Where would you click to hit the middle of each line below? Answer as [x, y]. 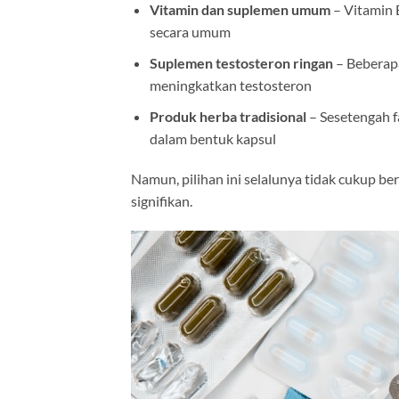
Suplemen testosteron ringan [241, 62]
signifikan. [162, 201]
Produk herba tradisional [228, 116]
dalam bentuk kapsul [212, 138]
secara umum [190, 32]
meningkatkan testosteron [230, 85]
